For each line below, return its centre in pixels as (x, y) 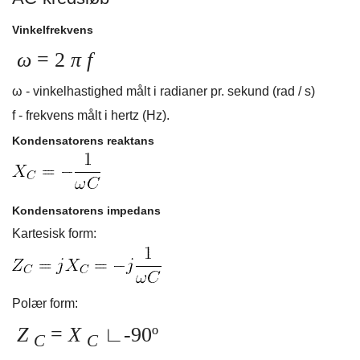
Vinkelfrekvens (53, 30)
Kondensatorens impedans (86, 211)
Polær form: (45, 304)
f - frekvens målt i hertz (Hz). (91, 116)
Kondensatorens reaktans (83, 141)
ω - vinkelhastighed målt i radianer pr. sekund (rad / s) (164, 92)
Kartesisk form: (54, 234)
